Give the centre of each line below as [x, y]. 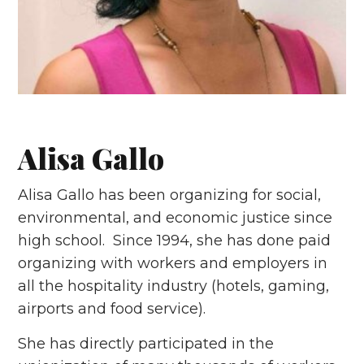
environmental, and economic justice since [175, 218]
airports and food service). [112, 309]
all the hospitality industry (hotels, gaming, [174, 286]
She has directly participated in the [146, 344]
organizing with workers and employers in [173, 264]
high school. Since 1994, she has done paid [175, 241]
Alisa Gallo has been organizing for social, [170, 195]
